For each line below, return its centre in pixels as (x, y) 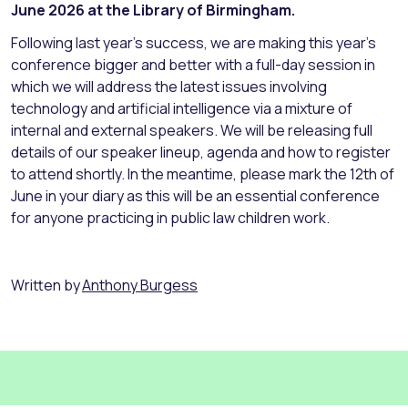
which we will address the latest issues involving (169, 87)
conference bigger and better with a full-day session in (193, 65)
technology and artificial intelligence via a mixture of (182, 109)
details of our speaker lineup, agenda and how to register (201, 153)
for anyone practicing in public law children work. (170, 218)
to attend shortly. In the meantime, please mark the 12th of (203, 174)
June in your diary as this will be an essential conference (195, 196)
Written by (46, 286)
